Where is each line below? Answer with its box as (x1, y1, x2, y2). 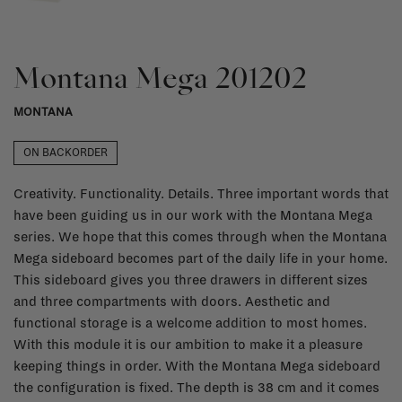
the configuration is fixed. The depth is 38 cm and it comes (13, 380, 380, 395)
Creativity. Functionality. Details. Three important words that (13, 186, 389, 201)
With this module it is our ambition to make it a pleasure (13, 336, 363, 352)
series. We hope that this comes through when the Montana (13, 229, 387, 244)
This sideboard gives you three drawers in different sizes (13, 272, 368, 287)
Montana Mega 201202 (13, 57, 307, 98)
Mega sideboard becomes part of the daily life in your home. (13, 250, 388, 266)
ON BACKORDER (23, 146, 108, 159)
